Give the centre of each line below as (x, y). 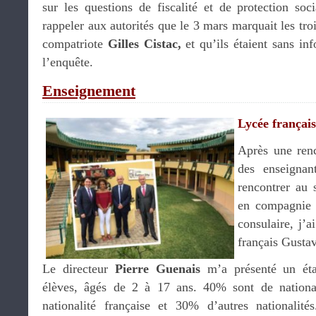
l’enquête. (68, 62)
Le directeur (79, 269)
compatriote (75, 44)
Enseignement (89, 91)
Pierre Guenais (157, 269)
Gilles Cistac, (147, 44)
